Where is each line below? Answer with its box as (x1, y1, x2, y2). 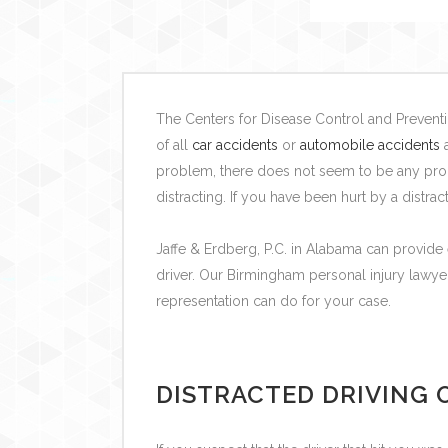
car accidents (191, 136, 278, 153)
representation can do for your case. (155, 292, 391, 309)
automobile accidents (299, 136, 440, 153)
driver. (155, 266, 199, 283)
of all (155, 136, 192, 153)
